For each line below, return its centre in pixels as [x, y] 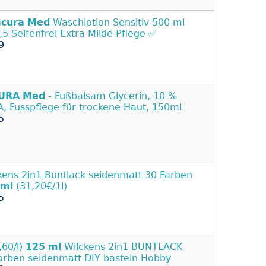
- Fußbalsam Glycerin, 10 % [111, 96]
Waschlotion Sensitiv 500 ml [117, 23]
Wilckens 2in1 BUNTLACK [122, 246]
